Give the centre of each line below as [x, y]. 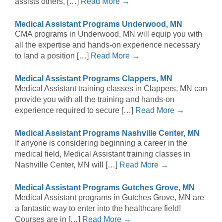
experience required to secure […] [75, 111]
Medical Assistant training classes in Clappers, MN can [111, 89]
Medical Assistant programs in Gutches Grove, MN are [110, 198]
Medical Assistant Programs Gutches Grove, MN [105, 188]
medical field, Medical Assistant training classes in [103, 154]
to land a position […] [53, 56]
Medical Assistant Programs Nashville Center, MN [107, 133]
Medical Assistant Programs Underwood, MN [99, 24]
